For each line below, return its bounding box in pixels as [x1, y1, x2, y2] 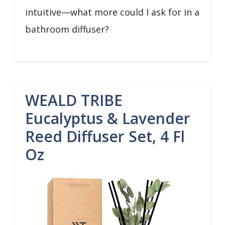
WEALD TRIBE [25, 90, 123, 110]
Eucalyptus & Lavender [25, 108, 190, 129]
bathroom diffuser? [25, 23, 109, 35]
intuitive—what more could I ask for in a [25, 6, 199, 18]
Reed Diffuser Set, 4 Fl [25, 126, 185, 147]
